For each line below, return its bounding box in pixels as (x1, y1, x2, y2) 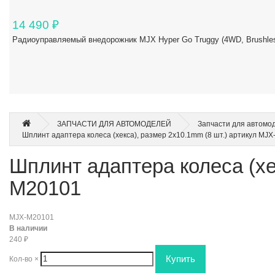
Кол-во (9, 254, 34, 263)
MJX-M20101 (9, 212, 54, 222)
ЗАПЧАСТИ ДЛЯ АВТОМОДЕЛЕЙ (57, 119, 171, 128)
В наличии (9, 223, 47, 233)
